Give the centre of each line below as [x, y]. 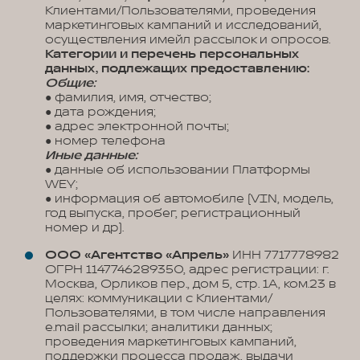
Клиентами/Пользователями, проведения [180, 11]
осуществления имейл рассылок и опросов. [188, 40]
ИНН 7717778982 [284, 255]
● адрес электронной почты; [137, 127]
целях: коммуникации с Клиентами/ [159, 299]
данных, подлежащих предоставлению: [177, 69]
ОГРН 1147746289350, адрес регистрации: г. [187, 270]
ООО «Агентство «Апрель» [137, 255]
